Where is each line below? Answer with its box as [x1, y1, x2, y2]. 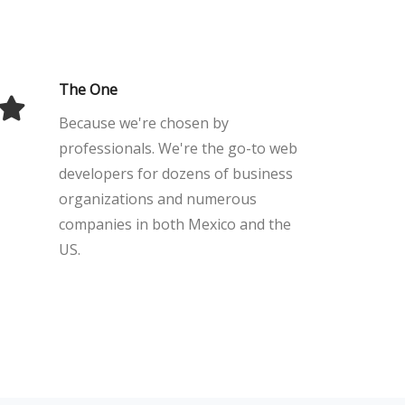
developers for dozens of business [59, 164, 293, 184]
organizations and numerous [59, 189, 257, 209]
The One [59, 80, 118, 99]
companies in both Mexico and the [59, 214, 291, 234]
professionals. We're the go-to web [59, 138, 297, 158]
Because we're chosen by [59, 113, 229, 133]
